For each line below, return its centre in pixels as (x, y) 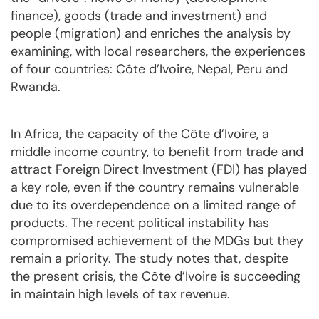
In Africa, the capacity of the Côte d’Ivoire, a (140, 134)
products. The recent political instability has (140, 223)
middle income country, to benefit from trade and (157, 152)
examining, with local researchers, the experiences (158, 51)
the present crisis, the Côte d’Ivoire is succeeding (156, 276)
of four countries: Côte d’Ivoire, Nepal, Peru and (149, 69)
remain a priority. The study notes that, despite (150, 258)
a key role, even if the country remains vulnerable (155, 187)
